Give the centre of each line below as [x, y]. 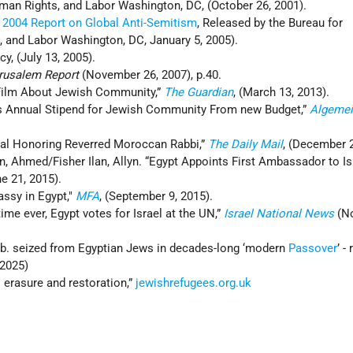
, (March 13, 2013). [282, 93]
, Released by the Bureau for [270, 23]
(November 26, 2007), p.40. [150, 75]
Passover [313, 249]
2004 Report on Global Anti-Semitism [100, 23]
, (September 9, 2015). [156, 197]
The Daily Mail [246, 145]
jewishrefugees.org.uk [194, 283]
